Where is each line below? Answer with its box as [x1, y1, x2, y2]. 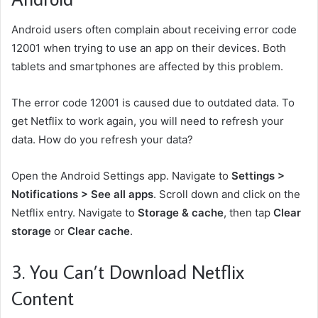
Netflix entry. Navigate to [11, 206, 138, 220]
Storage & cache [138, 206, 224, 220]
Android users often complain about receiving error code [11, 23, 297, 37]
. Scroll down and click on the [153, 187, 300, 202]
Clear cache [67, 224, 130, 238]
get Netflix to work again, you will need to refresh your [11, 114, 284, 128]
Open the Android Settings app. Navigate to [11, 169, 231, 183]
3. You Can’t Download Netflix [11, 259, 244, 285]
